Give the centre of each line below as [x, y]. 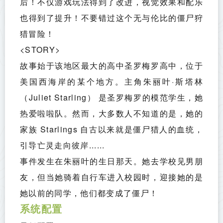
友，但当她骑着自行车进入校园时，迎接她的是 [111, 177]
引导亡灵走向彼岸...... [62, 145]
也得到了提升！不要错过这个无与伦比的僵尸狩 [111, 18]
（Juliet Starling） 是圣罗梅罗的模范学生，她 [111, 98]
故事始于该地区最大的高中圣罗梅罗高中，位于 [111, 66]
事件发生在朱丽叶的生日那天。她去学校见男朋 [111, 161]
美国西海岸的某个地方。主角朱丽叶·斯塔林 [111, 82]
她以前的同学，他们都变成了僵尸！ [89, 193]
